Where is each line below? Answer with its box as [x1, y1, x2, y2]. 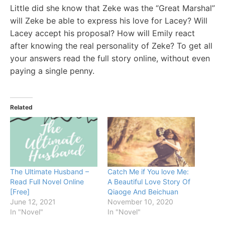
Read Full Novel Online [10, 177, 84, 186]
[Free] [10, 187, 30, 196]
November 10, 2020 [107, 197, 173, 206]
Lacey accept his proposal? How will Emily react [10, 28, 195, 38]
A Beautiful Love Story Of [107, 177, 190, 186]
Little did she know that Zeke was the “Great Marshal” [10, 3, 215, 13]
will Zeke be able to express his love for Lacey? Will [10, 15, 207, 26]
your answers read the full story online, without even [10, 53, 210, 63]
